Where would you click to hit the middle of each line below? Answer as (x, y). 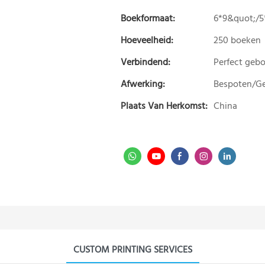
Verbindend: (146, 62)
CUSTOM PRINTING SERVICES (132, 250)
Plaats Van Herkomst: (164, 106)
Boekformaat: (148, 19)
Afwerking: (143, 84)
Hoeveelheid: (147, 41)
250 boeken (237, 41)
